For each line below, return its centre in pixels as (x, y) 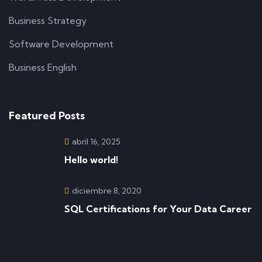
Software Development (61, 44)
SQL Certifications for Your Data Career (158, 209)
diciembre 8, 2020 (107, 191)
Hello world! (91, 160)
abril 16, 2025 (96, 142)
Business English (43, 67)
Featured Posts (47, 116)
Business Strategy (48, 20)
